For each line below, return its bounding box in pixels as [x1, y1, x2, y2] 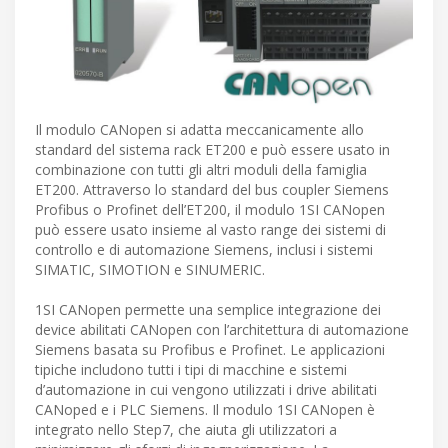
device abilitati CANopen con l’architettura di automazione [35, 320, 409, 340]
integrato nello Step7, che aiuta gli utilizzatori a [35, 420, 337, 440]
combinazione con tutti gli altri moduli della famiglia [35, 160, 367, 180]
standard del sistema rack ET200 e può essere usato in [35, 140, 390, 160]
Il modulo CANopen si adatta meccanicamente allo [35, 120, 364, 140]
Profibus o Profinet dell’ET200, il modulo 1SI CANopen [35, 200, 385, 220]
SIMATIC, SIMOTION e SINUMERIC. [35, 260, 265, 280]
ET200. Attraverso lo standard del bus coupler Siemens [35, 180, 389, 200]
